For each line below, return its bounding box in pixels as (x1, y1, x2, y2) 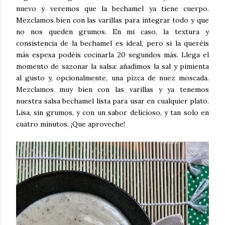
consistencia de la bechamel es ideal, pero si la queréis (16, 38, 209, 48)
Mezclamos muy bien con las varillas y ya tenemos (16, 84, 209, 94)
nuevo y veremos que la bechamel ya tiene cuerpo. (16, 4, 209, 13)
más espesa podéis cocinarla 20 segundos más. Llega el (16, 50, 209, 59)
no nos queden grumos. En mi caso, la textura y (16, 27, 209, 36)
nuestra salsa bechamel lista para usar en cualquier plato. (16, 96, 209, 105)
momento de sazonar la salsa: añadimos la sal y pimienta (16, 61, 209, 71)
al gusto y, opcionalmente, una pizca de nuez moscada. (16, 73, 209, 82)
